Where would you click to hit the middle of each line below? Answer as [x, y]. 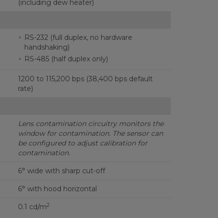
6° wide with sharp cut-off [61, 171]
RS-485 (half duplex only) [66, 59]
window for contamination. [64, 133]
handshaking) [47, 47]
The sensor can [137, 133]
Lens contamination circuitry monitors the [91, 124]
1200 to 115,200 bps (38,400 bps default [85, 79]
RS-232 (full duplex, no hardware [78, 37]
